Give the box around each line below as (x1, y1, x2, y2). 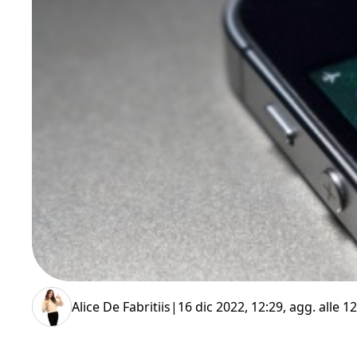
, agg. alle (283, 297, 343, 316)
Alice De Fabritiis (72, 297, 171, 316)
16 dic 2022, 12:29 (178, 297, 283, 316)
